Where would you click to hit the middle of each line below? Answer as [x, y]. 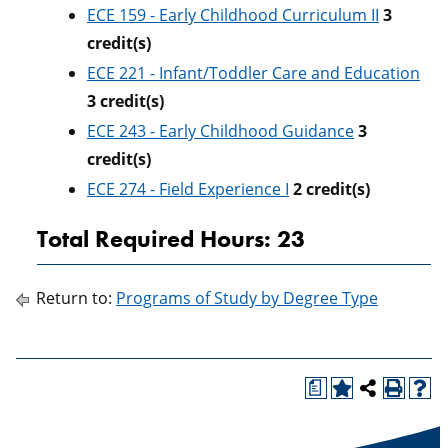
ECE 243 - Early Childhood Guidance [220, 131]
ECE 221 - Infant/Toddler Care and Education [253, 73]
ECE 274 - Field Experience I [188, 189]
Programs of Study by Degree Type [247, 298]
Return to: [74, 298]
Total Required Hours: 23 [171, 238]
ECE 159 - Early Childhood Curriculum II [233, 15]
